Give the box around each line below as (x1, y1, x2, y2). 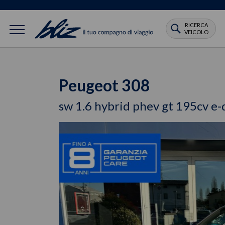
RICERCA (185, 21, 208, 28)
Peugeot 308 (59, 75, 150, 95)
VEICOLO (184, 28, 208, 35)
